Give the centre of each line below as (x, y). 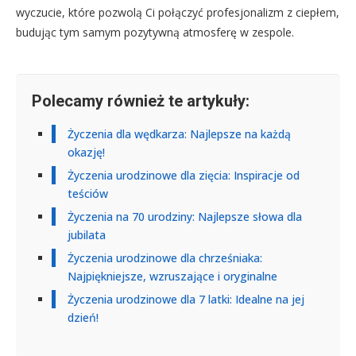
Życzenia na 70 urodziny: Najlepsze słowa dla (185, 217)
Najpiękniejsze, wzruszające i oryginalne (172, 276)
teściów (88, 193)
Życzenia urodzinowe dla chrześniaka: (165, 258)
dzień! (83, 317)
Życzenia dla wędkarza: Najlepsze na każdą (179, 134)
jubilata (87, 235)
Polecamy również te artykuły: (141, 101)
